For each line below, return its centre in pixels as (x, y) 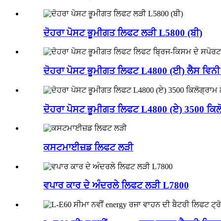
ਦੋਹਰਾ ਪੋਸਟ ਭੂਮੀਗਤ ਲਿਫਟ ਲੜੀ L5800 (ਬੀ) (123, 33)
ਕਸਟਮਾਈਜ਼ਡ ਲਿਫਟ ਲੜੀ (88, 147)
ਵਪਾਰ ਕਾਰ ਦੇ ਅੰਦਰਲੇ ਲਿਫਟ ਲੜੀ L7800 (116, 185)
